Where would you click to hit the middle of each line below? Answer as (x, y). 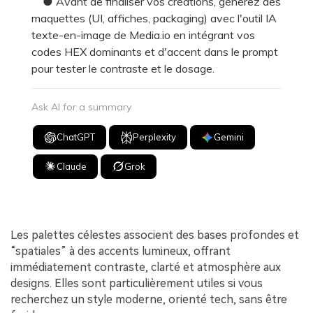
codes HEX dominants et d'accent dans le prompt (155, 52)
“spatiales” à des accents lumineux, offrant (121, 251)
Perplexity (155, 137)
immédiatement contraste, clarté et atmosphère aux (146, 267)
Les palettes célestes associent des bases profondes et (155, 235)
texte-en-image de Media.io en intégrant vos (143, 35)
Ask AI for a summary (81, 107)
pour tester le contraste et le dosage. (123, 69)
